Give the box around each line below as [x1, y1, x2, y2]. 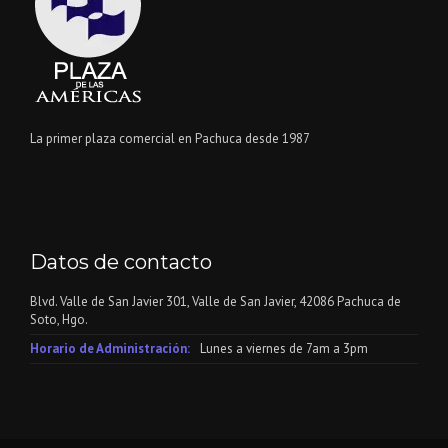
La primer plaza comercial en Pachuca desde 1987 [30, 129, 310, 147]
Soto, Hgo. [30, 310, 88, 328]
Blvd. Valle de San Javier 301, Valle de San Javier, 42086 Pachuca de [30, 292, 401, 310]
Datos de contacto [30, 249, 212, 274]
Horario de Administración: [30, 339, 190, 357]
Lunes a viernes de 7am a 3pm [200, 339, 368, 357]
